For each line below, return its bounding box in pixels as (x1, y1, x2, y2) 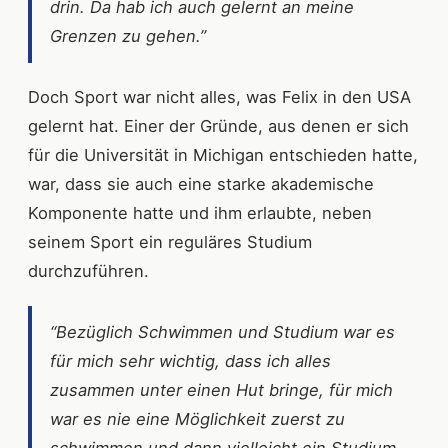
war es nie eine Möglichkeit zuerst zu (50, 408, 345, 429)
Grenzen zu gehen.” (50, 25, 206, 46)
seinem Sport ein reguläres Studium (28, 231, 312, 252)
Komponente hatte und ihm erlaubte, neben (28, 202, 372, 223)
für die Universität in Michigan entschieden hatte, (28, 144, 418, 165)
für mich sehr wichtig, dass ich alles (50, 350, 331, 371)
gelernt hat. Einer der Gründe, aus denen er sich (28, 115, 409, 136)
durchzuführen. (28, 260, 149, 281)
